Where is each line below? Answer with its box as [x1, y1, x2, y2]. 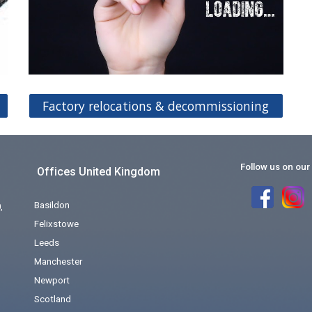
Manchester [34, 256, 83, 267]
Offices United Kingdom [34, 165, 164, 178]
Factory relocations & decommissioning [42, 97, 270, 115]
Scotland [34, 294, 72, 304]
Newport [34, 275, 70, 286]
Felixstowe [34, 219, 79, 229]
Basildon [34, 200, 70, 210]
